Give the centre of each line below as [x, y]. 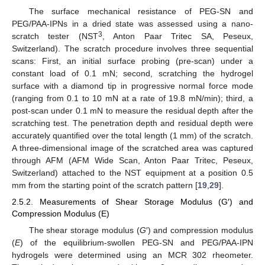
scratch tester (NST [55, 36]
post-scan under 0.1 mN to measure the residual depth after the [132, 111]
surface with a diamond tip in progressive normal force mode [132, 86]
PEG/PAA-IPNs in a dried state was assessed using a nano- [132, 24]
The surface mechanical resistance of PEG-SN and [141, 12]
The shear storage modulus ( [84, 230]
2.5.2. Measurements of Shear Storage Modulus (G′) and [132, 202]
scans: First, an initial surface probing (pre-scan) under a [132, 61]
